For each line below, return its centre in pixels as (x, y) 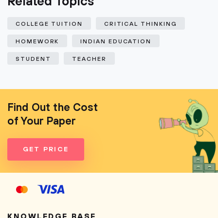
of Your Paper (42, 121)
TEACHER (89, 59)
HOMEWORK (37, 42)
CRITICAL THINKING (140, 24)
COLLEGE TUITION (49, 24)
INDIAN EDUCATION (116, 42)
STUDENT (33, 59)
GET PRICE (46, 149)
